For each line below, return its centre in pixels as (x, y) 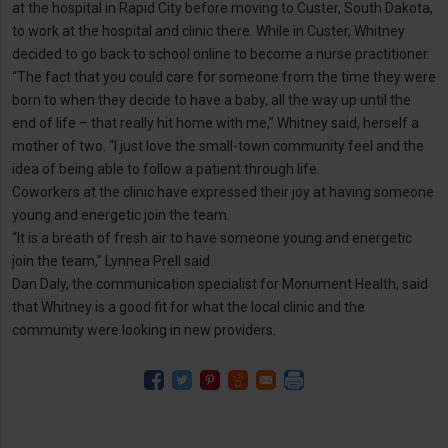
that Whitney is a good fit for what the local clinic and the (188, 307)
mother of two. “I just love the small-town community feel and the (218, 146)
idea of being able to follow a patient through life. (167, 169)
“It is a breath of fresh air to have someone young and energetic (212, 238)
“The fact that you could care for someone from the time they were (224, 77)
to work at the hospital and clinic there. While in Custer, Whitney (208, 31)
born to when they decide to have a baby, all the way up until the (211, 100)
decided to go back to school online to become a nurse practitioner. (222, 54)
